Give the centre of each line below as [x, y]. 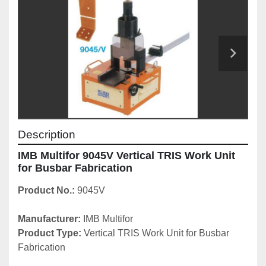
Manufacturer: [50, 219]
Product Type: [50, 233]
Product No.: [47, 191]
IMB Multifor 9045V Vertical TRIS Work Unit [126, 156]
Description [47, 135]
